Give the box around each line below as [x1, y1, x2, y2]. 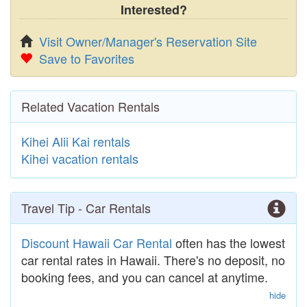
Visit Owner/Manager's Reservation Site [39, 32, 257, 50]
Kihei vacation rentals [21, 149, 138, 167]
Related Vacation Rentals [21, 97, 160, 115]
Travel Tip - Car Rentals [21, 198, 151, 217]
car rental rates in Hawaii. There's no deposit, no [21, 250, 285, 269]
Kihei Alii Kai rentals [21, 132, 130, 150]
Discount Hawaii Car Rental [21, 233, 172, 251]
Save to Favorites [39, 49, 134, 67]
